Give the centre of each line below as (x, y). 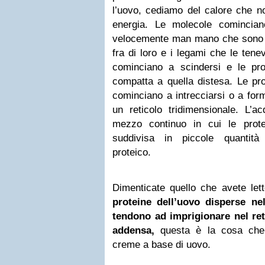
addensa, (133, 230)
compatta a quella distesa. (175, 81)
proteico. (133, 152)
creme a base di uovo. (161, 245)
